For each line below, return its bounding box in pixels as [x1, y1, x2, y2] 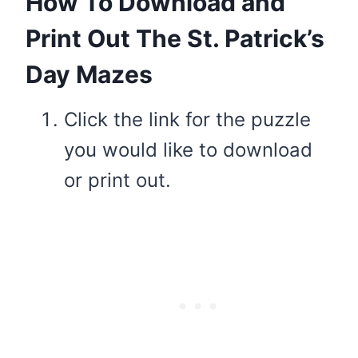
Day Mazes [26, 59, 153, 89]
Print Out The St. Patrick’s [26, 23, 324, 53]
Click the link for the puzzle [64, 107, 311, 131]
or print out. [64, 168, 171, 192]
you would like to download [64, 137, 312, 161]
